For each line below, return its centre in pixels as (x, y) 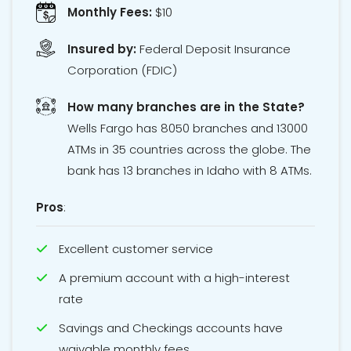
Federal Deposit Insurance (215, 49)
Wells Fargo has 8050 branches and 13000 (188, 128)
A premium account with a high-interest (174, 278)
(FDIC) (157, 71)
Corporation (103, 71)
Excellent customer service (136, 249)
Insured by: (102, 49)
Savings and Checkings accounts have (171, 328)
